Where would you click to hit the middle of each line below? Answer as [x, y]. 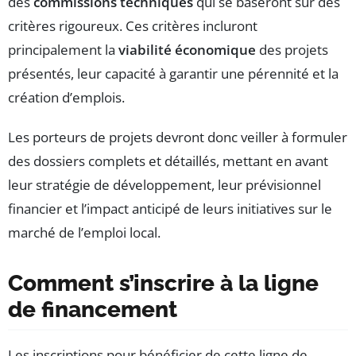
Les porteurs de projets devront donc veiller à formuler [178, 137]
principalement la [63, 50]
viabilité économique [187, 50]
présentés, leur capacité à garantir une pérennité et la [173, 74]
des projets [292, 50]
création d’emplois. [66, 98]
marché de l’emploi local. [84, 233]
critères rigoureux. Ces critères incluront [133, 26]
